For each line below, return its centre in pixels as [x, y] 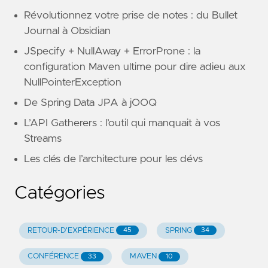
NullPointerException [73, 82]
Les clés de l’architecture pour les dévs [113, 159]
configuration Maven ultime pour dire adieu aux [135, 67]
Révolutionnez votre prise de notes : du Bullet [131, 15]
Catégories [60, 193]
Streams [43, 138]
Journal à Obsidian [67, 31]
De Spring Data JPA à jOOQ [90, 103]
